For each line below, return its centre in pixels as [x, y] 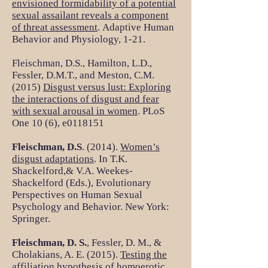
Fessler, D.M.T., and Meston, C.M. [83, 75]
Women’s [140, 147]
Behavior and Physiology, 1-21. [79, 39]
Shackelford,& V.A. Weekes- [72, 171]
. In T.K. [111, 159]
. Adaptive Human [136, 27]
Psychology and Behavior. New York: [91, 207]
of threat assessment [55, 27]
